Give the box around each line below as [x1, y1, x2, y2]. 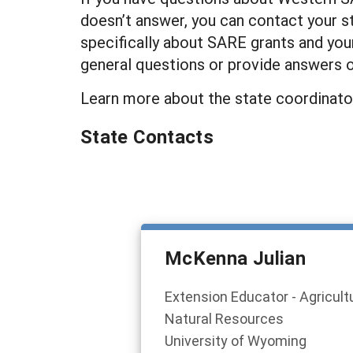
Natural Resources [165, 309, 284, 328]
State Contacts [80, 124, 214, 149]
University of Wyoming [165, 331, 307, 350]
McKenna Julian [165, 245, 307, 270]
